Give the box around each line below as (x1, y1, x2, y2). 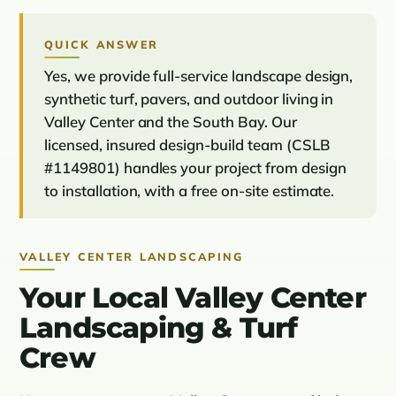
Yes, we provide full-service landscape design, (44, 66, 354, 86)
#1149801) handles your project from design (44, 158, 346, 178)
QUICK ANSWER (44, 37, 158, 52)
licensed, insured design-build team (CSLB (44, 135, 331, 155)
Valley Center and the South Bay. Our (44, 112, 297, 132)
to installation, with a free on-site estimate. (44, 181, 335, 201)
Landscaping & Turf (19, 310, 298, 346)
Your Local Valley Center (19, 280, 366, 316)
